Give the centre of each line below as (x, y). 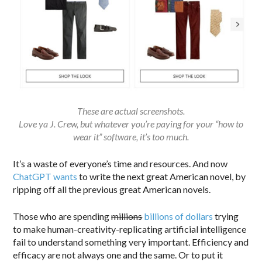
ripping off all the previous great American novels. (112, 189)
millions (127, 216)
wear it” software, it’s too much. (131, 137)
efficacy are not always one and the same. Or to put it (118, 255)
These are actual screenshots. (131, 111)
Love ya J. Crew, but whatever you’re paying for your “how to (131, 124)
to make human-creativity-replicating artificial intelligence (130, 229)
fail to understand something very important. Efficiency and (131, 242)
